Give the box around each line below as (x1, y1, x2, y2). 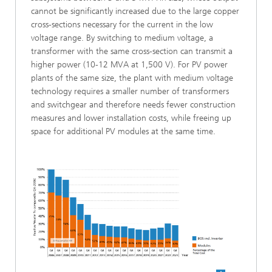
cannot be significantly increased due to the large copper (31, 5, 239, 16)
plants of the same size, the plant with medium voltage (31, 72, 233, 83)
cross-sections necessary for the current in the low (31, 19, 213, 30)
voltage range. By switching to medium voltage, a (31, 32, 213, 43)
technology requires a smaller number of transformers (31, 86, 229, 97)
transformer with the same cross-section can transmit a (31, 46, 233, 56)
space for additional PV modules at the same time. (31, 126, 216, 137)
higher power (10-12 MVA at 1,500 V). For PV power (31, 59, 228, 70)
